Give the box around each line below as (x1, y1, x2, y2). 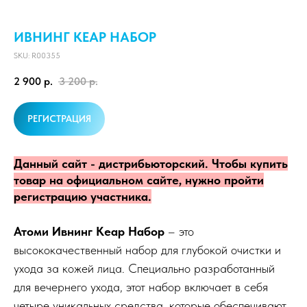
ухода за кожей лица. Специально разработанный (14, 261, 275, 276)
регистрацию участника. (14, 189, 151, 204)
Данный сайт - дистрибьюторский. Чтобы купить (14, 156, 288, 171)
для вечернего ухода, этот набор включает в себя (14, 280, 268, 295)
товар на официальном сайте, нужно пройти (14, 173, 264, 188)
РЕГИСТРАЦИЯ (27, 113, 91, 125)
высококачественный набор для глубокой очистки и (14, 243, 281, 258)
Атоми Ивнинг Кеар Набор (14, 224, 164, 239)
